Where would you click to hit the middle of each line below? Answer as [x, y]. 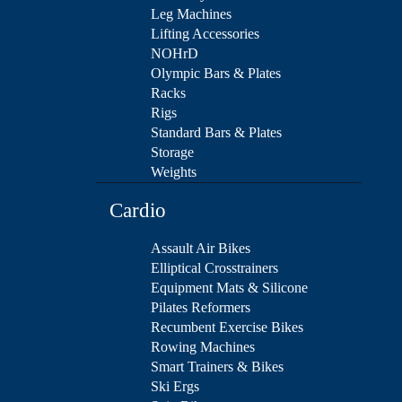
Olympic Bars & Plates [216, 74]
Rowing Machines [203, 347]
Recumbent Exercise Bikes [227, 328]
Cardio [138, 211]
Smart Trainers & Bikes [217, 367]
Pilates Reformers [201, 308]
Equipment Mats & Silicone [229, 288]
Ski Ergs [175, 387]
